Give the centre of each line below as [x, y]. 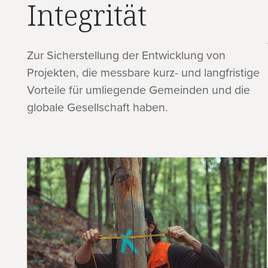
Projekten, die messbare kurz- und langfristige [144, 72]
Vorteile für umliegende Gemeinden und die [139, 89]
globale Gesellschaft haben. [98, 106]
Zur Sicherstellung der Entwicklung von [127, 54]
